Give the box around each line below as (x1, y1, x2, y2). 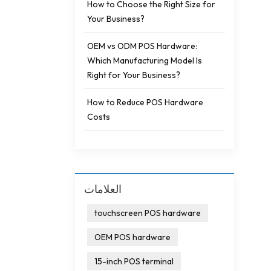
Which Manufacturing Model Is (87, 54, 202, 66)
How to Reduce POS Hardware (87, 96, 203, 108)
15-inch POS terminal (94, 255, 174, 267)
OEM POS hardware (94, 231, 171, 243)
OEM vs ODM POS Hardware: (87, 40, 197, 51)
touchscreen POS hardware (94, 207, 201, 218)
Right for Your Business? (87, 69, 180, 80)
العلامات (84, 181, 122, 196)
